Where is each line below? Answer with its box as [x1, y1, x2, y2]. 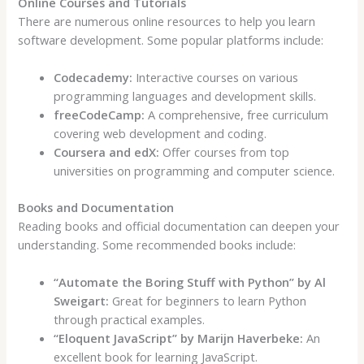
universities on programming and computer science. [54, 162, 336, 179]
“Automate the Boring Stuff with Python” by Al [54, 274, 327, 291]
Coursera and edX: [54, 144, 160, 160]
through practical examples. [54, 311, 206, 328]
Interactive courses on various [132, 69, 299, 85]
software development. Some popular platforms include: [18, 31, 324, 48]
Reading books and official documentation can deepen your [18, 217, 340, 234]
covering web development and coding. [54, 125, 267, 141]
